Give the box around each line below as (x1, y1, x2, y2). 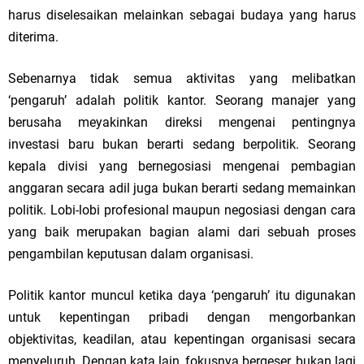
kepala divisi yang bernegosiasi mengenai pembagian (8, 158, 356, 174)
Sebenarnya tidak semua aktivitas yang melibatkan (8, 71, 356, 86)
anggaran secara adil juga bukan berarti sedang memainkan (8, 180, 356, 196)
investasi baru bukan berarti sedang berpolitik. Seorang (8, 136, 356, 152)
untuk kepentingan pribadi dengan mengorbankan (8, 310, 356, 325)
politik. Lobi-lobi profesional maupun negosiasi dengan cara (8, 202, 356, 218)
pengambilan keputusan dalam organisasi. (8, 246, 253, 262)
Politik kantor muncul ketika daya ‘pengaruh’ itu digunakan (8, 288, 356, 303)
